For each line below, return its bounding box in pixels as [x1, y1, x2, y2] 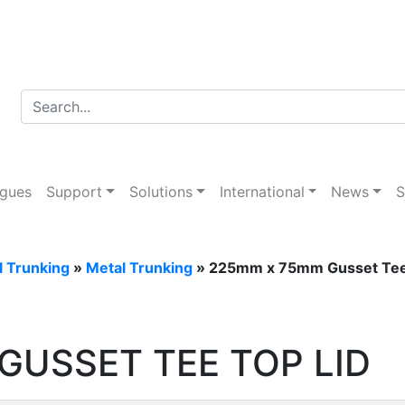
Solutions [128, 183, 193, 201]
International [219, 183, 305, 201]
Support [46, 183, 103, 201]
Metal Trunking [86, 259, 193, 277]
